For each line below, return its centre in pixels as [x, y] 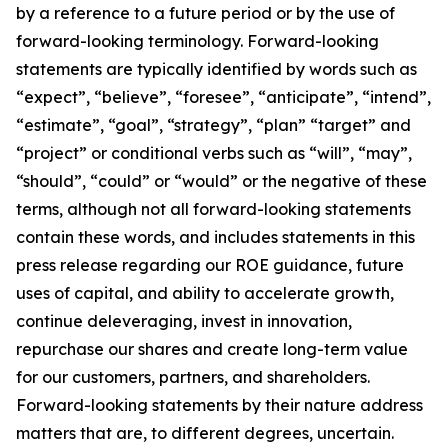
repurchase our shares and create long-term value [212, 349]
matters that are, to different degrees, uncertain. [205, 433]
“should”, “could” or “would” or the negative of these [221, 181]
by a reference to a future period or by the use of [205, 13]
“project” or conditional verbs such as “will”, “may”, [214, 153]
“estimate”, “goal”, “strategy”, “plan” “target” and [213, 125]
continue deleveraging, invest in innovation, [184, 321]
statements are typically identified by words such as [216, 69]
